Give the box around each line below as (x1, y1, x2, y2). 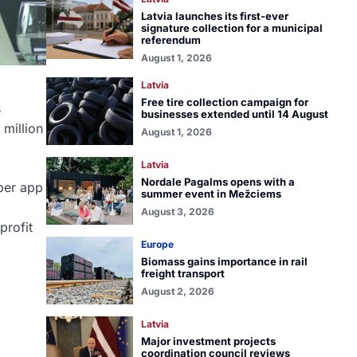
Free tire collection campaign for (140, 96, 308, 108)
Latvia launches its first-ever (140, 10, 288, 22)
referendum (140, 33, 201, 46)
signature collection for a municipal (140, 22, 323, 34)
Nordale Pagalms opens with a (140, 175, 295, 188)
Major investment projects (140, 335, 276, 347)
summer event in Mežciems (140, 187, 281, 200)
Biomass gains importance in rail (140, 255, 308, 268)
